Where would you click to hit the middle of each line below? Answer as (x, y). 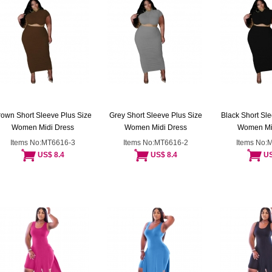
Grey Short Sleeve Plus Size (155, 115)
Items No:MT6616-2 (155, 143)
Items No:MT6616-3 (42, 143)
